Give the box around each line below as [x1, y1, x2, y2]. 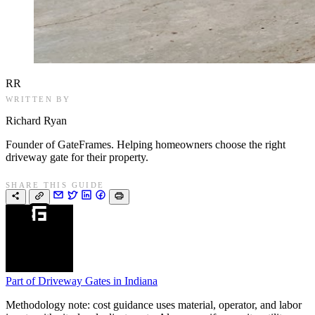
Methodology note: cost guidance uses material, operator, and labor [6, 298, 302, 311]
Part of [6, 274, 35, 287]
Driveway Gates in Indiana [38, 274, 157, 287]
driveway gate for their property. [6, 151, 148, 164]
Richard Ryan [6, 115, 67, 127]
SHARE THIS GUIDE [6, 180, 105, 189]
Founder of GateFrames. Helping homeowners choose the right [6, 139, 285, 151]
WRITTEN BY [6, 95, 71, 104]
